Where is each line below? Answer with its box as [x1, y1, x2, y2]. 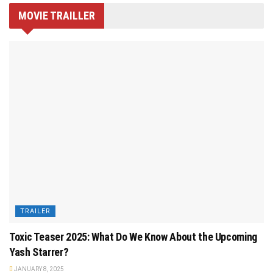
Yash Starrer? [9, 246, 69, 259]
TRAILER [20, 207, 51, 216]
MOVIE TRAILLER [18, 9, 95, 23]
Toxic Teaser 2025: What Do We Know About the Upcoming [9, 230, 257, 244]
